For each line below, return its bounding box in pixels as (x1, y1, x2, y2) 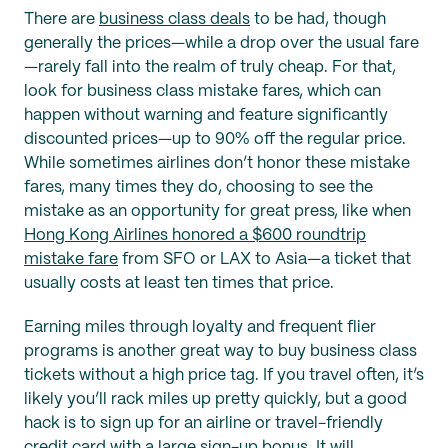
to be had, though (250, 12, 386, 28)
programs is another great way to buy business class (24, 344, 417, 360)
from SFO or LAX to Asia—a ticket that (118, 252, 411, 268)
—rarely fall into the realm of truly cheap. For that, (24, 60, 396, 76)
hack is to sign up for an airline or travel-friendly (24, 416, 383, 432)
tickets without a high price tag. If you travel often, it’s (24, 368, 424, 384)
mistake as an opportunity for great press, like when (24, 204, 411, 220)
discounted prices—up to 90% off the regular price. (24, 132, 406, 148)
